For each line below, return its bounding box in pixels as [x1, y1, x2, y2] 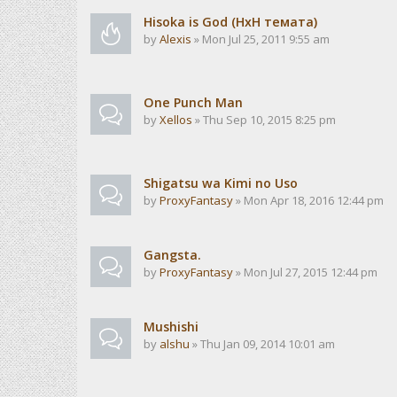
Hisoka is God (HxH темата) [144, 13, 317, 30]
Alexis [160, 31, 191, 47]
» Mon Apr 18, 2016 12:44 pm [233, 192, 384, 208]
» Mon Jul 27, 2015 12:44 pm [233, 264, 378, 280]
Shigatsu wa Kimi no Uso [144, 175, 298, 191]
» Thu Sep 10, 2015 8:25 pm [192, 112, 336, 128]
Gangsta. [144, 246, 201, 263]
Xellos [160, 112, 192, 128]
